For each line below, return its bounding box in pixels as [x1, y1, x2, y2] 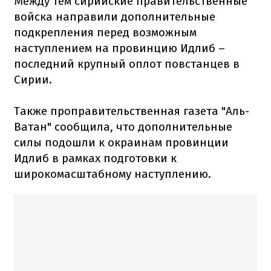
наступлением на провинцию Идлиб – [14, 41, 225, 55]
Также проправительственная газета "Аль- [14, 103, 249, 118]
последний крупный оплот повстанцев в [14, 56, 240, 71]
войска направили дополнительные [14, 9, 215, 24]
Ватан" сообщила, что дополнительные [14, 119, 232, 134]
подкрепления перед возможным [14, 25, 197, 39]
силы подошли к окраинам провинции [14, 135, 229, 149]
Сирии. [14, 72, 52, 87]
